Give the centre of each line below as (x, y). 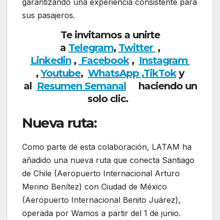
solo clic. (110, 98)
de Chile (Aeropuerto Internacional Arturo (101, 173)
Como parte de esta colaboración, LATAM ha (107, 147)
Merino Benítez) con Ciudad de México (95, 186)
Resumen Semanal (81, 86)
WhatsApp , (116, 73)
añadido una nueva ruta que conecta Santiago (108, 160)
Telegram (91, 47)
